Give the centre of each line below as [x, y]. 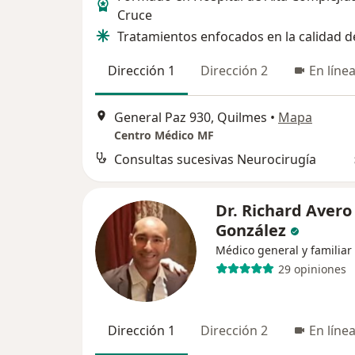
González [251, 231]
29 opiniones [312, 269]
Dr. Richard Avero [284, 211]
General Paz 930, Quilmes [191, 118]
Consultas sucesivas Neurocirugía [215, 160]
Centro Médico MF [164, 136]
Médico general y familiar [284, 250]
